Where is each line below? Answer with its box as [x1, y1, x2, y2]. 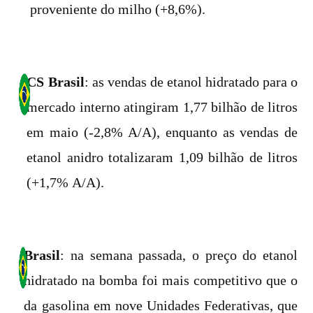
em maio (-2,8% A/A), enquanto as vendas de [27, 123, 298, 141]
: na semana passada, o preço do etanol [60, 246, 298, 264]
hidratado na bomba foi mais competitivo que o [24, 271, 298, 289]
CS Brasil [27, 73, 85, 91]
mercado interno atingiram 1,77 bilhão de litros [27, 98, 298, 116]
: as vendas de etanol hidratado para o [84, 73, 298, 91]
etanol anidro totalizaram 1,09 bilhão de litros [27, 148, 298, 166]
